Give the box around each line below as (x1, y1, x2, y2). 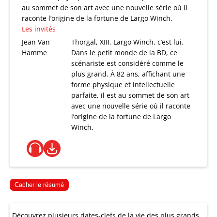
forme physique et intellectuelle (71, 80, 175, 89)
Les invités (22, 24, 56, 33)
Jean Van (22, 37, 50, 46)
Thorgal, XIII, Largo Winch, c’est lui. (71, 37, 184, 46)
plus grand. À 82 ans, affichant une (71, 69, 186, 78)
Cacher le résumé (15, 181, 64, 188)
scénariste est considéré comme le (71, 59, 184, 68)
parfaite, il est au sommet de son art (71, 91, 190, 100)
